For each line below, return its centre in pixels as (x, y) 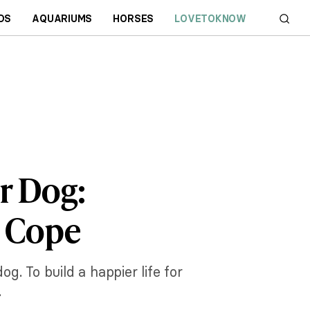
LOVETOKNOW (211, 18)
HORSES (134, 18)
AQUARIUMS (62, 18)
